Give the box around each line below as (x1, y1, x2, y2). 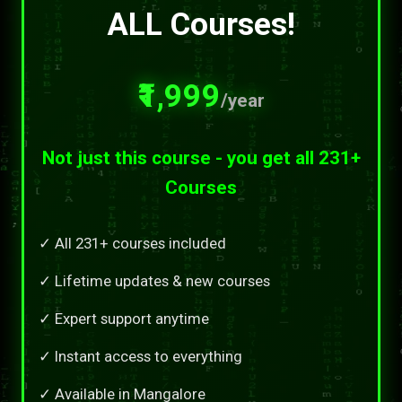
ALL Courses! (107, 4, 295, 43)
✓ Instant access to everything (39, 346, 242, 365)
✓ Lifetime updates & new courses (39, 271, 270, 290)
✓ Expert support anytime (39, 309, 209, 328)
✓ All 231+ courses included (39, 233, 226, 252)
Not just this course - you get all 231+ (41, 146, 361, 169)
